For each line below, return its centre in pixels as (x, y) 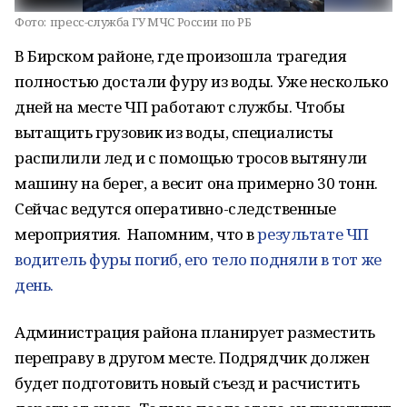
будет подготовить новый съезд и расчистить (187, 383)
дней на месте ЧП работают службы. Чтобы (180, 107)
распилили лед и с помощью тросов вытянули (191, 158)
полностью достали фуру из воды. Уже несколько (202, 81)
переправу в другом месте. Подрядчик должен (192, 357)
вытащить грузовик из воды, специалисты (174, 132)
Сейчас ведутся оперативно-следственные (176, 208)
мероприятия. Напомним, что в (136, 234)
